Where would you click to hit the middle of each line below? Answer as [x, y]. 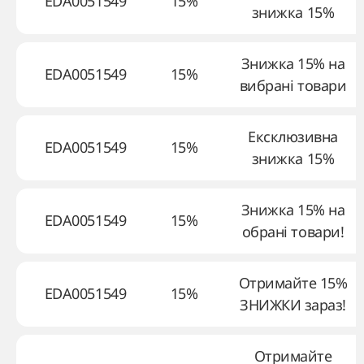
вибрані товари [293, 85]
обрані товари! [293, 232]
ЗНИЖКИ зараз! [293, 305]
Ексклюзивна [293, 136]
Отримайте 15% [293, 283]
